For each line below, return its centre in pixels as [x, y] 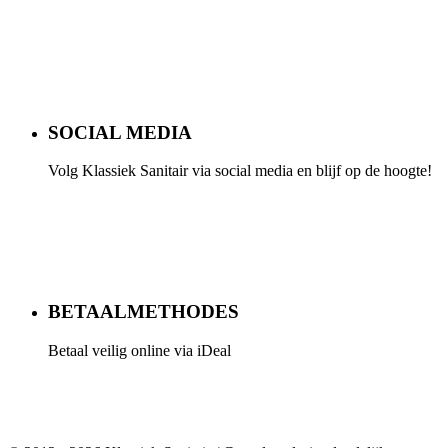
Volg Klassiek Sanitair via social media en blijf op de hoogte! [240, 171]
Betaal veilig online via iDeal [139, 350]
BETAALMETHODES [143, 312]
